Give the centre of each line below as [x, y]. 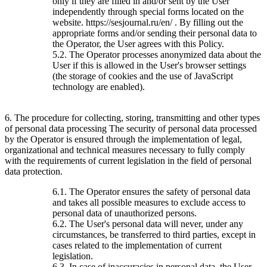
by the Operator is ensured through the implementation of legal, [123, 139]
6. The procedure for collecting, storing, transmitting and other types [132, 117]
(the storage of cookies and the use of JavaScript [143, 76]
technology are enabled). [99, 86]
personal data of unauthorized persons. [125, 213]
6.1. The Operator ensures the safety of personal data [151, 191]
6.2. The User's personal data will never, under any [148, 223]
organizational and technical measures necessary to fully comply [125, 150]
